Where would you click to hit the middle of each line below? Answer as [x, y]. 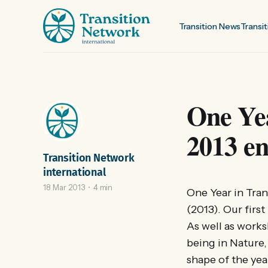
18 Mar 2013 [64, 187]
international [74, 172]
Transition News [210, 26]
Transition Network [89, 158]
